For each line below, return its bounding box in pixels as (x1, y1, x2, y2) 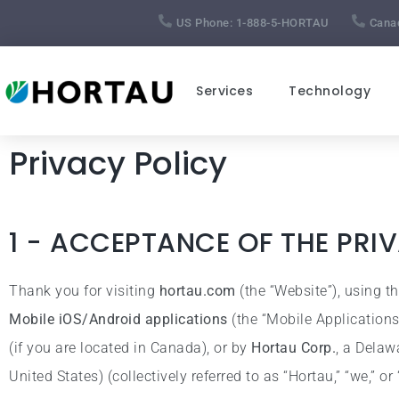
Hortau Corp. (251, 339, 336, 356)
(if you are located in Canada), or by (9, 339, 251, 356)
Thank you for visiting (9, 282, 159, 299)
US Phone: (175, 16, 236, 29)
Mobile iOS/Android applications (9, 311, 228, 328)
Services (196, 82, 253, 100)
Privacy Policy (9, 141, 227, 186)
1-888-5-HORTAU (235, 16, 330, 29)
